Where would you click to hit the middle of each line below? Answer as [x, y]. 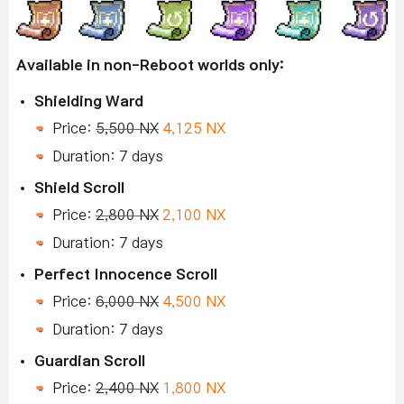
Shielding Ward [89, 101]
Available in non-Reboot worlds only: [150, 65]
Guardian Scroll [90, 361]
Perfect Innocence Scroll [126, 275]
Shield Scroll [79, 188]
